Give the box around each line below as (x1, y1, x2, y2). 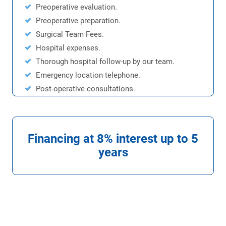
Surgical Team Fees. (36, 30, 104, 39)
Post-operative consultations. (36, 84, 135, 94)
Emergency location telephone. (36, 71, 140, 80)
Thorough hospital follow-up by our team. (36, 57, 175, 67)
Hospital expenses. (36, 43, 100, 53)
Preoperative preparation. (36, 16, 121, 26)
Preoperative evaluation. (36, 3, 117, 12)
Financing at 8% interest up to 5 (28, 132, 198, 146)
